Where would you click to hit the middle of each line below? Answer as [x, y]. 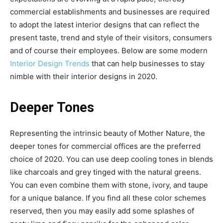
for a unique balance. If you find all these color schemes [108, 198]
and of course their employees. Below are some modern [109, 51]
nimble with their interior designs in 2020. [84, 77]
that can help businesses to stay [147, 64]
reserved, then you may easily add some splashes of [102, 211]
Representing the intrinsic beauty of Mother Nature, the [108, 133]
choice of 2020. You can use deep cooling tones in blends [111, 159]
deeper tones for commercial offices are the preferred [105, 146]
